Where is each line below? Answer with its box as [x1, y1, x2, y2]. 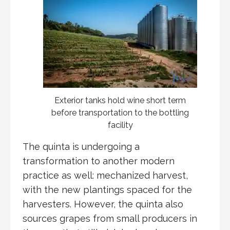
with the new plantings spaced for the [23, 184, 192, 195]
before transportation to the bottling [51, 107, 189, 118]
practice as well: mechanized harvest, [23, 169, 188, 181]
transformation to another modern [23, 155, 175, 166]
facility [107, 120, 133, 130]
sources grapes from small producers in [23, 213, 197, 224]
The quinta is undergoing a [23, 141, 140, 152]
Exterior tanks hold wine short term [54, 95, 186, 105]
